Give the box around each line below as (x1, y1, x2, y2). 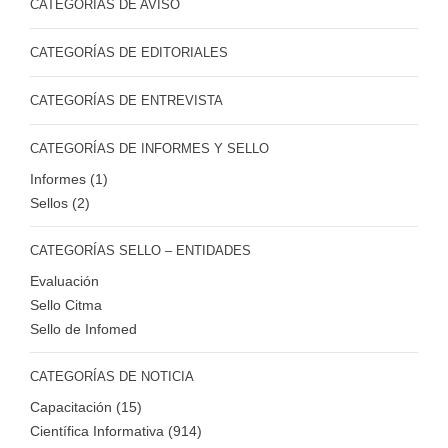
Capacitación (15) (30, 398, 142, 415)
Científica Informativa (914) (30, 422, 202, 439)
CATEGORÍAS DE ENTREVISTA (30, 92, 223, 108)
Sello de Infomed (30, 320, 137, 337)
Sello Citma (30, 296, 102, 313)
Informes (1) (30, 170, 108, 187)
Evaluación (30, 272, 99, 289)
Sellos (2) (30, 194, 90, 211)
